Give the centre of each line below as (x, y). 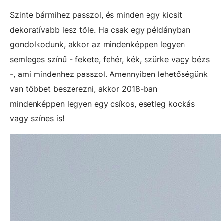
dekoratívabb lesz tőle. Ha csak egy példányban (100, 29)
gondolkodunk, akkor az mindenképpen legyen (97, 44)
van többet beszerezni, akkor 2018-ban (84, 89)
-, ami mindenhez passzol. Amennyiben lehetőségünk (109, 74)
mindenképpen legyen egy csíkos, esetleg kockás (102, 103)
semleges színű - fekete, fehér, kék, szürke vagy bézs (110, 59)
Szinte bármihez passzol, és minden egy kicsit (96, 15)
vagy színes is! (37, 118)
